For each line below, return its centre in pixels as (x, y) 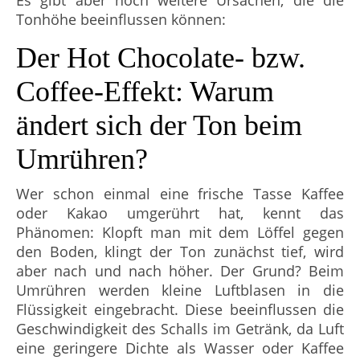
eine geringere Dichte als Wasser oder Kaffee (180, 348)
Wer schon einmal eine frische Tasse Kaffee (180, 194)
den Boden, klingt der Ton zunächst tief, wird (180, 252)
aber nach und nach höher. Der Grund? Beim (180, 271)
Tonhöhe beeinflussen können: (121, 19)
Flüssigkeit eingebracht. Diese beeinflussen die (180, 309)
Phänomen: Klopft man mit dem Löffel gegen (180, 232)
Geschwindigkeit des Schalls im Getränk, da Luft (180, 329)
